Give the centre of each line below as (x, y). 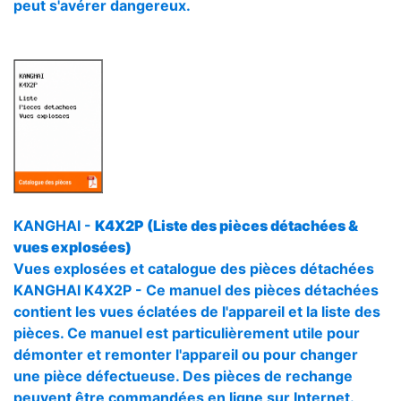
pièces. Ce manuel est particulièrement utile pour (187, 333)
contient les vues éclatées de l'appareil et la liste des (197, 311)
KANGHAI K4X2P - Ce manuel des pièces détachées (196, 290)
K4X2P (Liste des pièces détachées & (226, 226)
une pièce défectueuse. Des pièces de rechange (183, 376)
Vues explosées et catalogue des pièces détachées (194, 269)
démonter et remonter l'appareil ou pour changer (186, 354)
